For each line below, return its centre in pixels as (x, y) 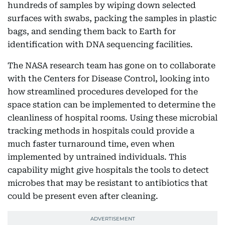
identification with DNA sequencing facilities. (100, 44)
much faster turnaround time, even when (91, 144)
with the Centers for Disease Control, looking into (108, 79)
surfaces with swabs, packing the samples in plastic (112, 18)
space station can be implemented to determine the (111, 105)
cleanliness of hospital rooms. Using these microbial (113, 118)
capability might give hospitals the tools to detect (108, 170)
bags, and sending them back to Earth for (92, 31)
